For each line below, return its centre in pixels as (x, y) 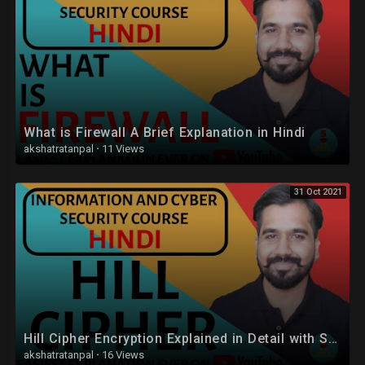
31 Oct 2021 (318, 192)
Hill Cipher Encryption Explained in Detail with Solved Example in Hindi (332, 338)
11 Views (122, 149)
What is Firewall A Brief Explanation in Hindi (165, 133)
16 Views (122, 354)
